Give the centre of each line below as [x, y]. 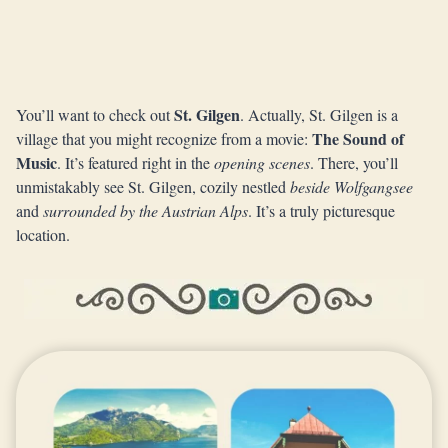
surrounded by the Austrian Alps [145, 210]
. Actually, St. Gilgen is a [319, 114]
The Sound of [358, 138]
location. [43, 234]
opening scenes [262, 162]
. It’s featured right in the [135, 162]
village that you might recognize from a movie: [164, 138]
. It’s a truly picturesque [321, 210]
